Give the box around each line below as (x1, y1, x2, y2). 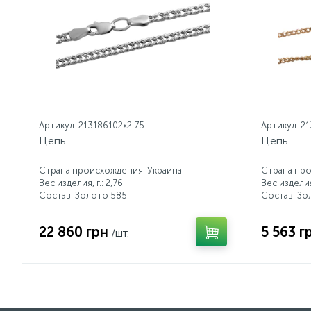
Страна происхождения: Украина (39, 165, 182, 176)
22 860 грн (39, 224, 108, 240)
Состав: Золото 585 (39, 190, 127, 201)
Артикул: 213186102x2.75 (39, 120, 144, 131)
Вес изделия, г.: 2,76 (39, 178, 123, 188)
